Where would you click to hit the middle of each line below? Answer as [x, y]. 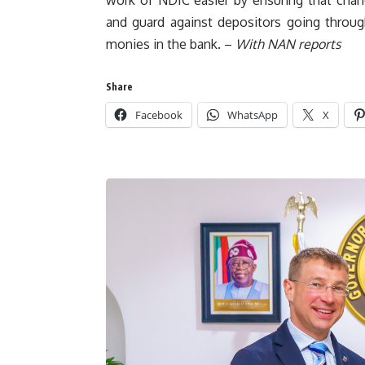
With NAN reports [290, 44]
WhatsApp [253, 114]
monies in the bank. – [171, 44]
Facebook [159, 114]
